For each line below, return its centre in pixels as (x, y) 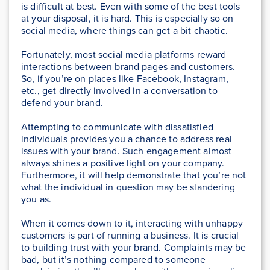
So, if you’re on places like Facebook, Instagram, (125, 79)
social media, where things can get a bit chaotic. (124, 31)
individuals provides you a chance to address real (127, 139)
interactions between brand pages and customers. (128, 67)
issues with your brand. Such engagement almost (127, 151)
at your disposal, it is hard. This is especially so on (127, 19)
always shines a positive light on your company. (123, 163)
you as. (36, 199)
